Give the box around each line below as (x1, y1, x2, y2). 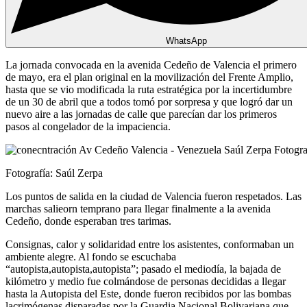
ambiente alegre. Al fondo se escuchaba (5, 250, 176, 262)
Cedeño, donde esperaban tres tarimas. (5, 214, 171, 227)
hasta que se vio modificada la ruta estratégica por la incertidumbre (5, 83, 292, 95)
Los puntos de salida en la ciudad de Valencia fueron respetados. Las (5, 190, 302, 202)
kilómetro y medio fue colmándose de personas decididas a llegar (5, 275, 286, 287)
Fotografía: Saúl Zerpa (5, 167, 103, 179)
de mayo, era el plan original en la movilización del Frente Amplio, (5, 71, 293, 83)
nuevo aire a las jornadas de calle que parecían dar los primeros (5, 108, 277, 120)
